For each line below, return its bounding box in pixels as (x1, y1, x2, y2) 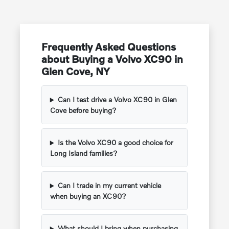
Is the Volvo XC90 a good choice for (57, 138, 173, 147)
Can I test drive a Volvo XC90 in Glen (57, 95, 177, 104)
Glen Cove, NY (41, 65, 110, 78)
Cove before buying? (50, 106, 117, 115)
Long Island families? (50, 149, 118, 158)
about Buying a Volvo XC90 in (41, 53, 183, 65)
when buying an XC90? (50, 192, 126, 201)
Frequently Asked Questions (41, 40, 176, 53)
